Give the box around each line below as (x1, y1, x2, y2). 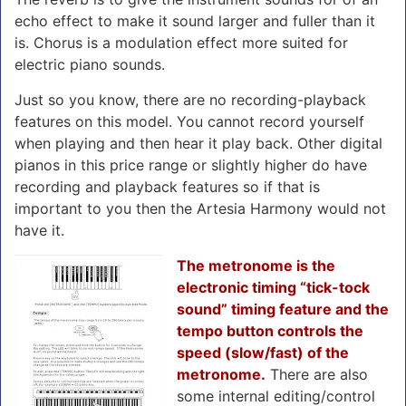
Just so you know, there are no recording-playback (14, 90, 366, 109)
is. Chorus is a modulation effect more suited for (14, 33, 348, 52)
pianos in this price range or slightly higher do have (14, 155, 367, 174)
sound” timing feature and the (177, 299, 389, 318)
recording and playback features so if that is (14, 177, 320, 196)
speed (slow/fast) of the (177, 343, 349, 362)
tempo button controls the (177, 321, 363, 340)
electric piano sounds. (14, 54, 169, 73)
